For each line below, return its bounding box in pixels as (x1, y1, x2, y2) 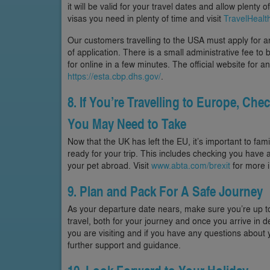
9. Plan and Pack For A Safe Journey (67, 181, 263, 201)
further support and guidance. (67, 238, 181, 251)
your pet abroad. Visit (67, 159, 151, 171)
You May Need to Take (67, 113, 186, 134)
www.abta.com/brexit (151, 159, 230, 171)
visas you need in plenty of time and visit (67, 11, 224, 24)
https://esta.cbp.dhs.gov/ (67, 69, 161, 82)
